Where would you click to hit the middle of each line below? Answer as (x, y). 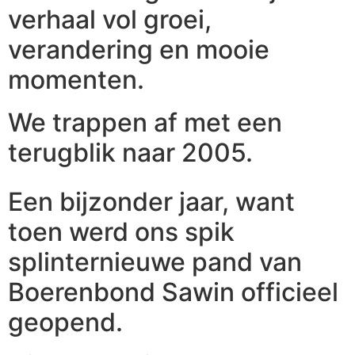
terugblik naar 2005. (130, 152)
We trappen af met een (145, 122)
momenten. (76, 79)
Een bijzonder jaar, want (151, 201)
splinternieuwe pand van (155, 261)
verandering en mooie (139, 49)
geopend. (65, 322)
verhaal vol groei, (110, 19)
